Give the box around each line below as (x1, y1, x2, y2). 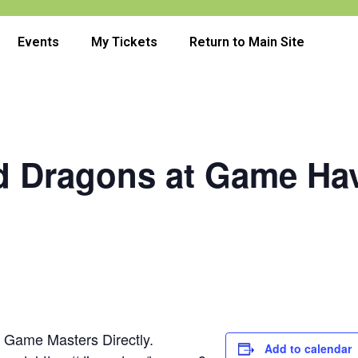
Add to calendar (265, 340, 352, 356)
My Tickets (91, 34, 157, 50)
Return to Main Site (189, 34, 304, 50)
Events (18, 34, 59, 50)
